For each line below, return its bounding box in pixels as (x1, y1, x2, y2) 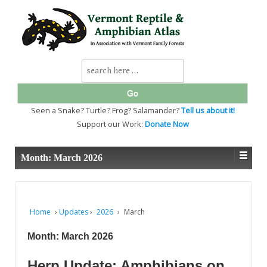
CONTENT (14, 57, 50, 66)
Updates (59, 206, 88, 217)
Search (80, 62, 109, 72)
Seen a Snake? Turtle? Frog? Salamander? (30, 105, 181, 116)
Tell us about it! (181, 105, 235, 116)
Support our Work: (76, 119, 145, 129)
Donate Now (144, 119, 189, 129)
